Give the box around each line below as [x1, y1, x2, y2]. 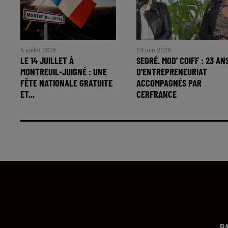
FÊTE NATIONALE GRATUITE [20, 76, 112, 89]
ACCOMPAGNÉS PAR [136, 76, 202, 89]
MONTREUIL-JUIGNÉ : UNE [20, 65, 107, 77]
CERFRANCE [136, 88, 177, 100]
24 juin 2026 [136, 46, 172, 54]
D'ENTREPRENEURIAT [136, 65, 208, 77]
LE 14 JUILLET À [20, 54, 74, 66]
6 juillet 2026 [20, 46, 56, 54]
